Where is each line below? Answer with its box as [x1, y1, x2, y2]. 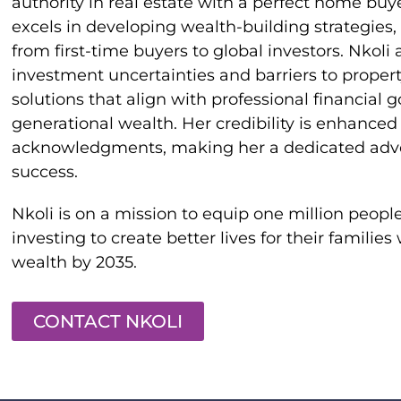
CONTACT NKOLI [33, 310, 183, 332]
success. [12, 161, 78, 182]
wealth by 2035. [12, 252, 137, 272]
